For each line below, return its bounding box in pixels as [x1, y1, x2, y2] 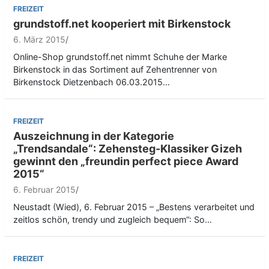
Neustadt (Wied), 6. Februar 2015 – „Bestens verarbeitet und [13, 202, 255, 213]
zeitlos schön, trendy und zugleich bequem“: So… [13, 214, 212, 225]
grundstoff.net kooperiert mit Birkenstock [13, 17, 231, 31]
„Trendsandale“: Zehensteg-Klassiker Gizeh [13, 142, 242, 156]
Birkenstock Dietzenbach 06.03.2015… [13, 77, 170, 88]
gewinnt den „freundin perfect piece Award [13, 155, 238, 168]
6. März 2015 [13, 34, 65, 45]
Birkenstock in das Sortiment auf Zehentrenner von [13, 64, 217, 75]
